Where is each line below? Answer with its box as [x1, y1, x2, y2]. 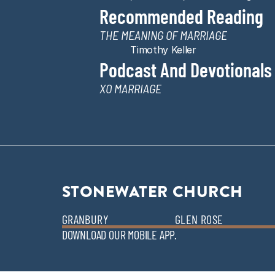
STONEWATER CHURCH [61, 180, 243, 202]
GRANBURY [61, 212, 108, 227]
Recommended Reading [99, 4, 263, 28]
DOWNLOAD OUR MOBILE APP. [61, 227, 177, 242]
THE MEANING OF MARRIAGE [99, 28, 227, 42]
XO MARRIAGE [99, 81, 161, 96]
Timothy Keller [130, 44, 196, 56]
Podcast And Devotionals [99, 58, 272, 81]
